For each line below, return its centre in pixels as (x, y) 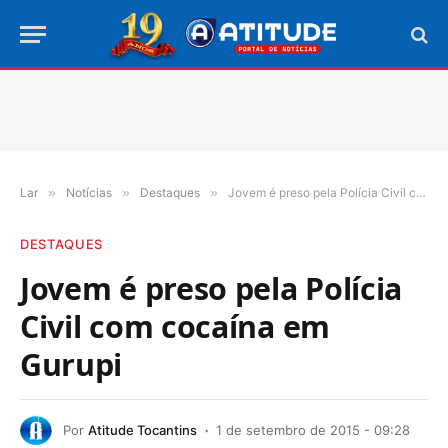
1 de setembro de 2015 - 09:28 (313, 429)
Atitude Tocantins (142, 429)
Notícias (89, 192)
